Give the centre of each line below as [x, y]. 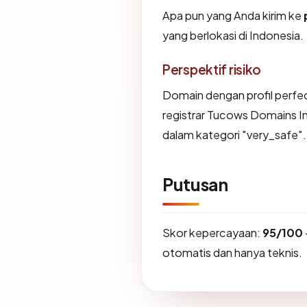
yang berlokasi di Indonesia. [233, 35]
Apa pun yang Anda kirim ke [233, 15]
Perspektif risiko [212, 69]
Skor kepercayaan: [212, 232]
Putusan [195, 184]
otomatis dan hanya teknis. [232, 252]
